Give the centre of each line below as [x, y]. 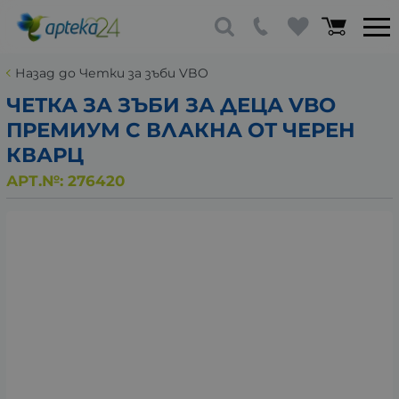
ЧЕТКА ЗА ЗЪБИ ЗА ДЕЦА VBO [171, 105]
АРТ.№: [37, 180]
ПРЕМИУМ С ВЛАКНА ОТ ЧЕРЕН [181, 130]
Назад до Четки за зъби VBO [112, 73]
